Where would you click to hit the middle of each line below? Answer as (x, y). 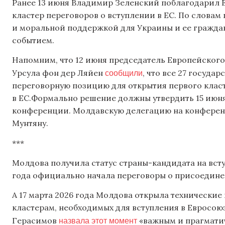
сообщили (124, 73)
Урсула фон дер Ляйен (59, 73)
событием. (33, 40)
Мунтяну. (30, 123)
